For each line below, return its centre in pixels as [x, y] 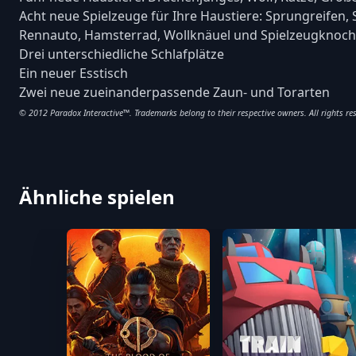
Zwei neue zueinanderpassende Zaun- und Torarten [174, 92]
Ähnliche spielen [97, 197]
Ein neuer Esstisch [74, 73]
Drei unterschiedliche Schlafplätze [122, 54]
